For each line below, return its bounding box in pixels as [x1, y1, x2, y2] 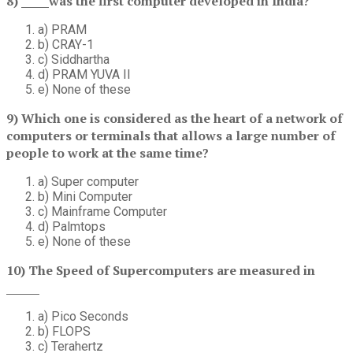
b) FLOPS [38, 324, 91, 340]
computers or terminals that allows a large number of [6, 127, 336, 145]
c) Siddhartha [38, 52, 110, 68]
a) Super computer [38, 174, 139, 190]
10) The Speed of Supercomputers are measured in [6, 262, 315, 280]
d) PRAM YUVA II [38, 67, 131, 83]
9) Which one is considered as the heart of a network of [6, 110, 343, 128]
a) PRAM [38, 22, 87, 38]
